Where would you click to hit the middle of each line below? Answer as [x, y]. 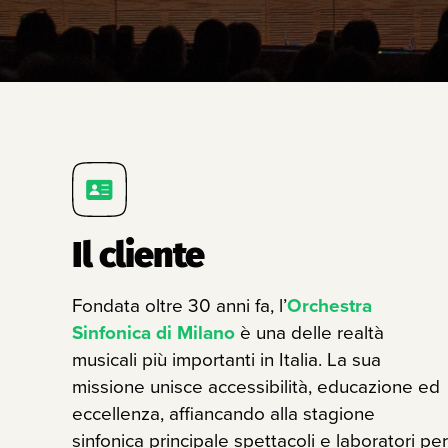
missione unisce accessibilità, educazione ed [256, 386]
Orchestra [329, 305]
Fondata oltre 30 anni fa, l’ [179, 305]
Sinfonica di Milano [153, 332]
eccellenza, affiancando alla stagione [223, 413]
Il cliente [138, 255]
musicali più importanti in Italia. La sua [226, 359]
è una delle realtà [312, 332]
